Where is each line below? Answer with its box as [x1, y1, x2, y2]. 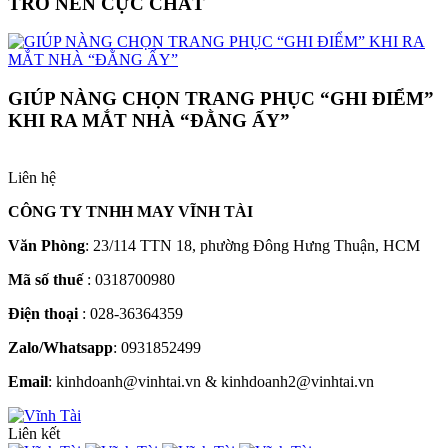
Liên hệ [8, 168, 56, 186]
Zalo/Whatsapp [8, 338, 113, 356]
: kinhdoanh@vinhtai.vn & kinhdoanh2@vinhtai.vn [48, 372, 374, 390]
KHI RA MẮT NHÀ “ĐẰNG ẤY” [8, 110, 290, 132]
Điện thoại [8, 304, 82, 322]
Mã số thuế [8, 270, 87, 288]
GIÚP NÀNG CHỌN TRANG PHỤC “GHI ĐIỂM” [8, 88, 434, 110]
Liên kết [8, 424, 60, 442]
